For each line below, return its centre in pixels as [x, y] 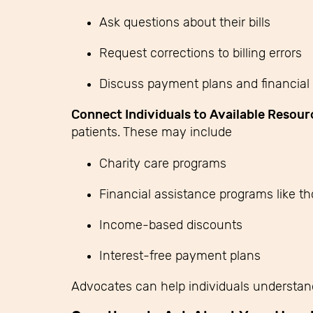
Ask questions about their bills [185, 22]
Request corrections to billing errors [201, 53]
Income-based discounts [171, 225]
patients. [96, 132]
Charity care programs [163, 163]
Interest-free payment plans [180, 255]
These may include [177, 132]
